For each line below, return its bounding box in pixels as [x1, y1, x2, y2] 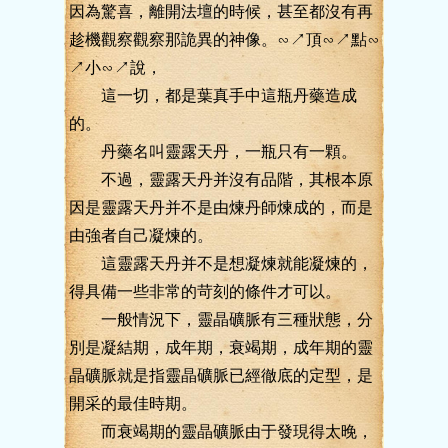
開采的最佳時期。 [69, 395, 197, 412]
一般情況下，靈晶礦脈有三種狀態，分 [69, 311, 373, 328]
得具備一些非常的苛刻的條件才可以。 [69, 283, 341, 300]
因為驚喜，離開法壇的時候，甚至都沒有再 [69, 3, 373, 20]
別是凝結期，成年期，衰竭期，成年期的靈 [69, 339, 373, 356]
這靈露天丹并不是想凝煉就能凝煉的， [69, 255, 373, 272]
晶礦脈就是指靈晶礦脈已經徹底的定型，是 [69, 367, 373, 384]
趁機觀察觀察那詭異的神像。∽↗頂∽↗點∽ [69, 31, 380, 48]
